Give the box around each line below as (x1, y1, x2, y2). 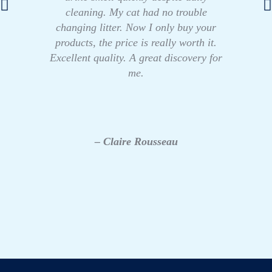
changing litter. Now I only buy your (56, 21, 216, 34)
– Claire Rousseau (94, 135, 178, 148)
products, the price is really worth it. (55, 36, 217, 49)
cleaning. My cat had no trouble (65, 6, 207, 19)
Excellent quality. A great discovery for (50, 52, 222, 64)
